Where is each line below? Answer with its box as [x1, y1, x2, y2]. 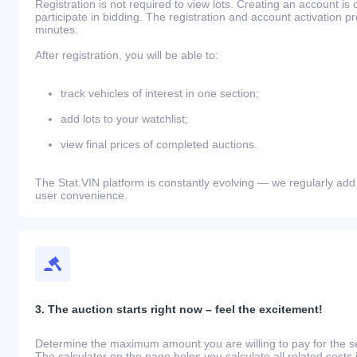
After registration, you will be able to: [35, 49, 218, 62]
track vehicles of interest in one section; [61, 87, 259, 100]
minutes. [35, 23, 81, 37]
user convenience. [35, 189, 127, 202]
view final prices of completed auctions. [61, 138, 257, 151]
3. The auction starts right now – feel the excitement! [35, 303, 323, 316]
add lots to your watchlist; [61, 112, 188, 126]
